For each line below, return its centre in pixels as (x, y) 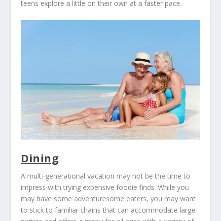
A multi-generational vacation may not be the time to (106, 176)
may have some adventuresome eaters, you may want (109, 199)
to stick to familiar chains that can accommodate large (108, 210)
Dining (40, 158)
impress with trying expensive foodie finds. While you (105, 187)
